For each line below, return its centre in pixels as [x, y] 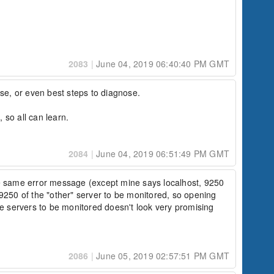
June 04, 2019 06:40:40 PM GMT [161, 64]
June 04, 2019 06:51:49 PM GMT [161, 154]
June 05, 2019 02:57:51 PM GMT [161, 256]
